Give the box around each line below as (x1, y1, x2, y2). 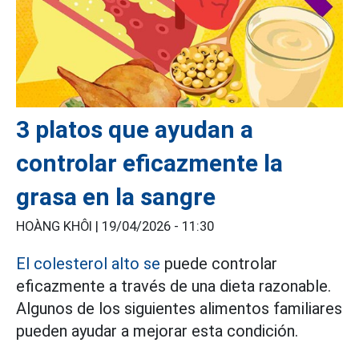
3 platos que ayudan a (16, 115, 253, 144)
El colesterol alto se (16, 254, 160, 274)
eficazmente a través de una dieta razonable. (16, 276, 331, 296)
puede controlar (160, 254, 277, 274)
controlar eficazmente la (16, 149, 283, 178)
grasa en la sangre (16, 183, 216, 212)
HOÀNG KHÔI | (16, 219, 102, 235)
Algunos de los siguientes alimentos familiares (16, 299, 342, 319)
